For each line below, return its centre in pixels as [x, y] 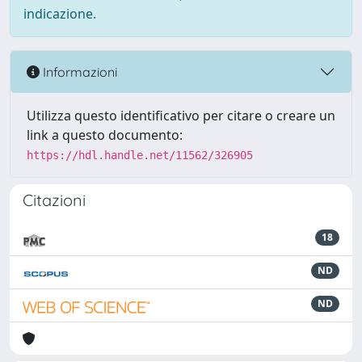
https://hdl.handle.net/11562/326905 [140, 155]
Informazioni [78, 72]
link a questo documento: [105, 135]
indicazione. [60, 14]
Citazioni [54, 200]
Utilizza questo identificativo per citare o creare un [181, 116]
